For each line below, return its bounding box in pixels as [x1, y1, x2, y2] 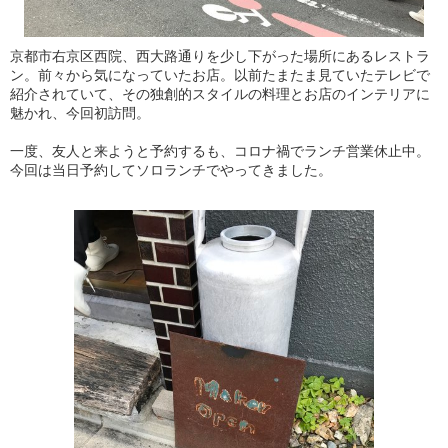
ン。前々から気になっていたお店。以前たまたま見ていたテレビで [10, 67, 430, 83]
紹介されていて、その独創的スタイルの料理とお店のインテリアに [10, 86, 430, 102]
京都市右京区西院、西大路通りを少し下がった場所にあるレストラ [10, 48, 430, 64]
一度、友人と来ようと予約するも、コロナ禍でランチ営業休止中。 [10, 143, 430, 159]
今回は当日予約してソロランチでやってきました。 [10, 162, 332, 178]
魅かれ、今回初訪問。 [10, 105, 150, 121]
